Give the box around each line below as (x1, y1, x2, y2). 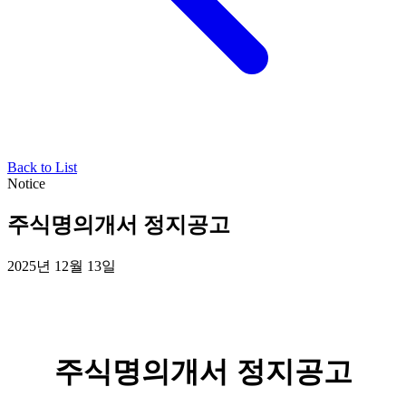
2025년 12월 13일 (7, 257, 116, 274)
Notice (7, 176, 45, 191)
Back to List (7, 159, 77, 175)
